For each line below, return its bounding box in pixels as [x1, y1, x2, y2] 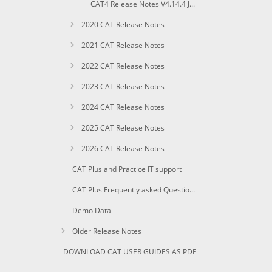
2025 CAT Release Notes [81, 123, 165, 133]
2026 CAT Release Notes [81, 143, 165, 154]
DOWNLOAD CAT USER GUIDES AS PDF [63, 246, 196, 257]
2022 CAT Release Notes [81, 61, 165, 71]
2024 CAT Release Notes [81, 102, 165, 112]
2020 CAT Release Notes [81, 19, 165, 30]
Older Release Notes [72, 226, 141, 236]
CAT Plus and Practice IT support [72, 164, 182, 174]
